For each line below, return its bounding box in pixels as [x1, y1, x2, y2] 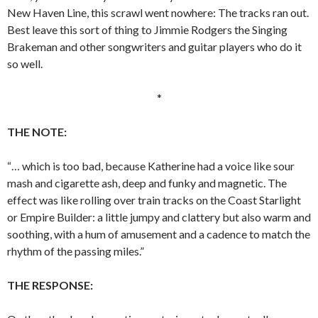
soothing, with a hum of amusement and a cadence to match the [7, 227, 310, 241]
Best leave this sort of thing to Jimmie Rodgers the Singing [7, 23, 287, 36]
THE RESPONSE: [7, 278, 93, 292]
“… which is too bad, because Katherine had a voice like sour [7, 159, 295, 172]
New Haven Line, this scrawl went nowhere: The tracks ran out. [7, 6, 309, 19]
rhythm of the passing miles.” [7, 244, 144, 258]
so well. [7, 57, 43, 70]
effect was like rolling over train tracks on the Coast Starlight [7, 193, 301, 207]
